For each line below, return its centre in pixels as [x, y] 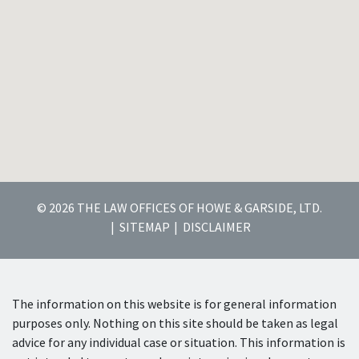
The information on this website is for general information [174, 304]
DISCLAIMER [216, 227]
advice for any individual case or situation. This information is [179, 343]
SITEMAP [144, 227]
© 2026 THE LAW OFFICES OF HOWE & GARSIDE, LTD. [179, 208]
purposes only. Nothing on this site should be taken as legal [175, 323]
